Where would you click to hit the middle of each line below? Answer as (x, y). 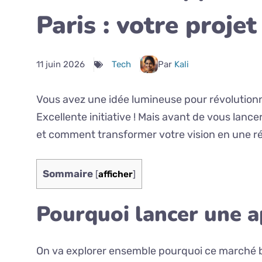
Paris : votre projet (146, 26)
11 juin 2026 (61, 64)
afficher (116, 175)
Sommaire (68, 174)
